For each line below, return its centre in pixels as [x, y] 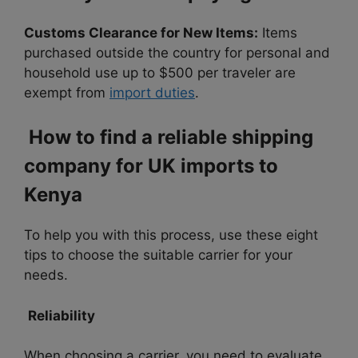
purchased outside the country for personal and [177, 52]
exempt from [67, 92]
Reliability [62, 315]
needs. [46, 275]
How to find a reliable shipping [169, 137]
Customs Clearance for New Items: [141, 32]
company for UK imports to [151, 166]
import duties [152, 92]
